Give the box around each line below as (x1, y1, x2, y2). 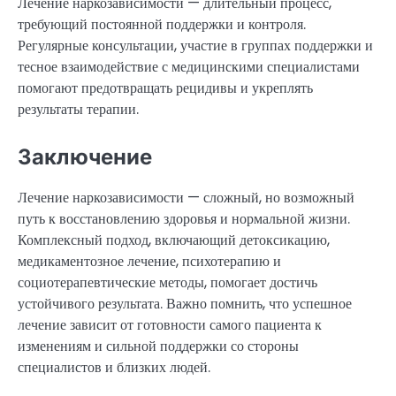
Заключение (18, 144, 152, 171)
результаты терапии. (18, 99, 139, 120)
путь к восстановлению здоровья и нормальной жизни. (18, 209, 350, 230)
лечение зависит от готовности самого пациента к (18, 315, 322, 336)
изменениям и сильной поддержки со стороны (18, 336, 299, 357)
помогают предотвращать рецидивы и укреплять (18, 78, 313, 99)
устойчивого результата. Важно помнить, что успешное (18, 293, 352, 315)
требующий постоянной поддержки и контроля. (18, 14, 306, 35)
